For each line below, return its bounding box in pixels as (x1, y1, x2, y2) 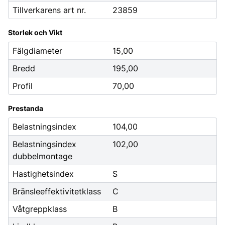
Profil (13, 81, 33, 91)
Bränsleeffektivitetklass (13, 186, 101, 196)
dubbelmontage (13, 151, 72, 161)
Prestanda (8, 104, 43, 113)
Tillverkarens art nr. (13, 5, 86, 15)
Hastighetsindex (13, 169, 74, 179)
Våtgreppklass (13, 204, 67, 214)
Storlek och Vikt (8, 28, 62, 37)
